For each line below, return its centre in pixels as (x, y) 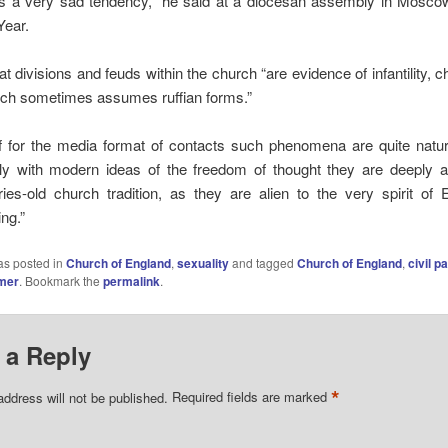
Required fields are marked (251, 397)
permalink (131, 280)
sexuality (202, 262)
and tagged (262, 262)
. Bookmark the (60, 280)
